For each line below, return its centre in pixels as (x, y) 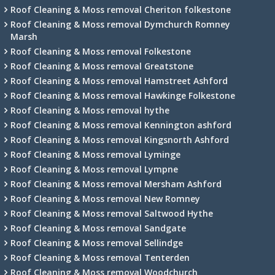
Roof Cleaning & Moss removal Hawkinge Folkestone (123, 95)
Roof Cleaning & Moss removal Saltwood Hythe (112, 213)
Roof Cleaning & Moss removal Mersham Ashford (116, 184)
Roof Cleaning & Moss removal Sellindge (97, 242)
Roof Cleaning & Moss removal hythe (90, 110)
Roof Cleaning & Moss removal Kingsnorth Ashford (120, 139)
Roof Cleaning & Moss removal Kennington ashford (121, 125)
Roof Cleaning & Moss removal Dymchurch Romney (120, 24)
